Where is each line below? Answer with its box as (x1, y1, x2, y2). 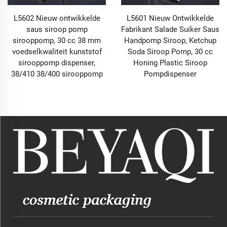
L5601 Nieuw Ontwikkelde (127, 13, 214, 23)
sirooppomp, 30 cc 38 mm (13, 35, 101, 45)
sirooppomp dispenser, (18, 58, 95, 67)
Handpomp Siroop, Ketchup (124, 35, 216, 45)
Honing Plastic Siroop (133, 58, 207, 67)
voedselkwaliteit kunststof (12, 47, 102, 56)
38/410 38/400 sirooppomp (11, 69, 103, 79)
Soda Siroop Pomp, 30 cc (128, 47, 213, 56)
